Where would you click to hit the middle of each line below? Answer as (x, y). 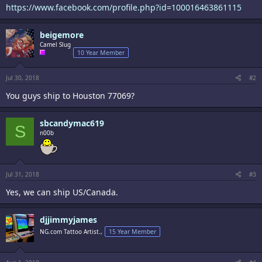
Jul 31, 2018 (23, 174)
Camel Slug (55, 44)
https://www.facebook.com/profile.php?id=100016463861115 (124, 7)
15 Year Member (132, 232)
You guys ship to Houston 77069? (70, 96)
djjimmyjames (68, 220)
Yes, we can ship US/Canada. (62, 192)
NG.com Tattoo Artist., (71, 232)
